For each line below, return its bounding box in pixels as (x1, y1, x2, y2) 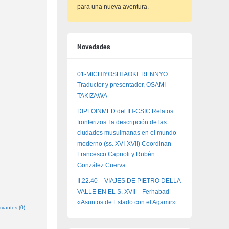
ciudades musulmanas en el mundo (77, 129, 176, 136)
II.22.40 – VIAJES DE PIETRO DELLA (77, 177, 180, 185)
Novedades (77, 42, 110, 51)
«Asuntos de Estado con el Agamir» (77, 199, 176, 206)
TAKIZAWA (77, 92, 107, 99)
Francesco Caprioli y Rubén (77, 151, 155, 158)
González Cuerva (77, 162, 126, 169)
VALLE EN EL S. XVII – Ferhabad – (77, 188, 174, 195)
